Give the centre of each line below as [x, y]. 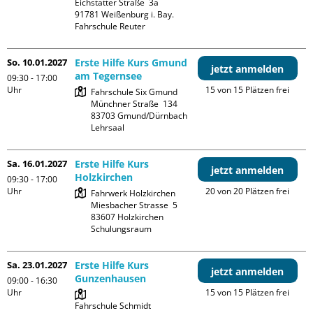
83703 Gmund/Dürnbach [139, 116]
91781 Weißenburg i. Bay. [125, 14]
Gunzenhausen [111, 278]
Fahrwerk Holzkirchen [133, 193]
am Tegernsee [109, 76]
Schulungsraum [122, 229]
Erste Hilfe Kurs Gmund [131, 63]
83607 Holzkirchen [128, 217]
